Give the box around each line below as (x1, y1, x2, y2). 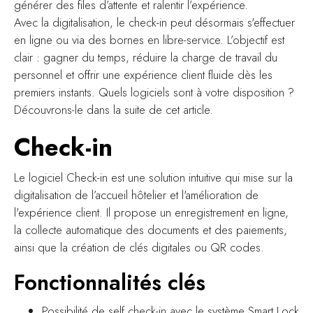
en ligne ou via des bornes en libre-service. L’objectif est (14, 31, 284, 48)
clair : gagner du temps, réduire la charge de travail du (14, 48, 277, 66)
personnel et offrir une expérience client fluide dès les (14, 66, 272, 83)
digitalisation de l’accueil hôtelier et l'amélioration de (14, 186, 259, 203)
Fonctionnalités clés (14, 266, 205, 298)
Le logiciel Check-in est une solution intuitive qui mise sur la (14, 168, 293, 186)
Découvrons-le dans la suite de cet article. (14, 101, 213, 118)
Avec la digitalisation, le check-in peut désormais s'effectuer (14, 13, 295, 31)
